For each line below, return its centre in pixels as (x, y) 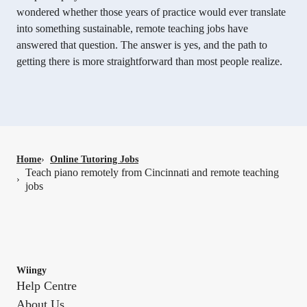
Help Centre (47, 285)
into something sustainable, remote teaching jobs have (132, 28)
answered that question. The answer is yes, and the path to (142, 45)
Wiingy (32, 270)
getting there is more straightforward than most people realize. (149, 61)
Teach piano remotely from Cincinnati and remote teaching (152, 172)
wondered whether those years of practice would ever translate (151, 12)
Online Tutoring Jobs (94, 159)
